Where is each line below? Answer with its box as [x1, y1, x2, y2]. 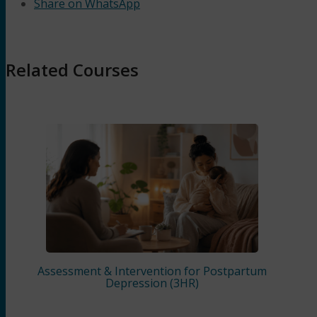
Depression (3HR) [105, 275, 199, 292]
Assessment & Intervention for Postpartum [37, 263, 267, 279]
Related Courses [6, 57, 139, 81]
